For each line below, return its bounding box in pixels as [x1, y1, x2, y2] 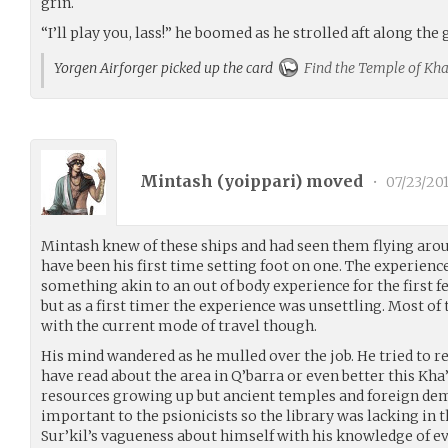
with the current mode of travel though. [41, 316, 317, 335]
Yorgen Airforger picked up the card [54, 58, 279, 77]
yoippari [224, 171, 295, 192]
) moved [295, 171, 367, 192]
